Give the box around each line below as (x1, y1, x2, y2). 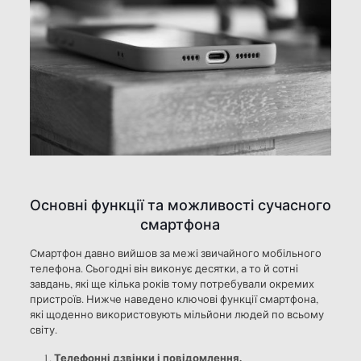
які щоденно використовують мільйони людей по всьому (29, 307, 324, 322)
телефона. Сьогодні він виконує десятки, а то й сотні (29, 261, 298, 276)
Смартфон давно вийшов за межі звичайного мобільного (29, 246, 322, 261)
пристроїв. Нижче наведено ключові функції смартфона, (29, 292, 318, 307)
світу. (29, 322, 57, 338)
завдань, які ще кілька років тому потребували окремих (29, 276, 314, 292)
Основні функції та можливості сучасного (29, 195, 331, 215)
